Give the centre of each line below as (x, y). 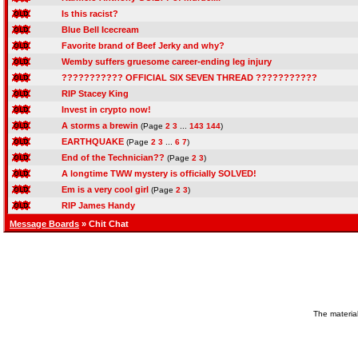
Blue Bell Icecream (100, 30)
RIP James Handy (98, 205)
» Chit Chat (104, 224)
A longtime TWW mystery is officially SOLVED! (159, 173)
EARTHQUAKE (93, 141)
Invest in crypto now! (106, 109)
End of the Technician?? (113, 157)
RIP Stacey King (95, 93)
